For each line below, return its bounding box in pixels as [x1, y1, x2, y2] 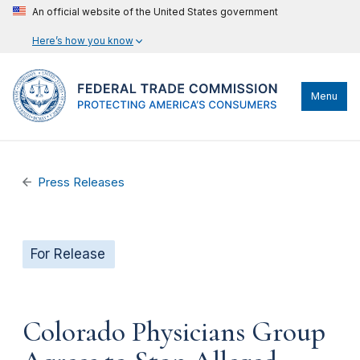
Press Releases [38, 175, 125, 190]
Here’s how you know [32, 35, 133, 47]
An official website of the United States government [32, 6, 278, 18]
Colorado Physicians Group [22, 314, 325, 349]
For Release [31, 246, 105, 262]
